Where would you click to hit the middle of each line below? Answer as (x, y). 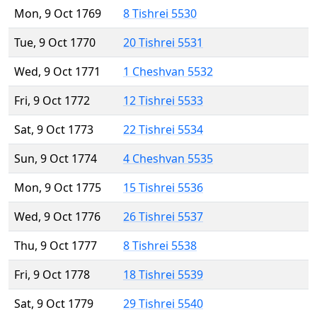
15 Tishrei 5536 (163, 188)
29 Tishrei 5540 (163, 304)
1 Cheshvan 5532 (168, 72)
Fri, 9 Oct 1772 (52, 101)
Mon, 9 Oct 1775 (58, 188)
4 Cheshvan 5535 (168, 159)
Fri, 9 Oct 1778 (52, 275)
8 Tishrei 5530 (160, 14)
